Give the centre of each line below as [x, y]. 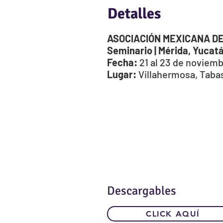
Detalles [134, 14]
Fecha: [122, 62]
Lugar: [122, 74]
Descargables [142, 191]
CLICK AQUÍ [173, 214]
